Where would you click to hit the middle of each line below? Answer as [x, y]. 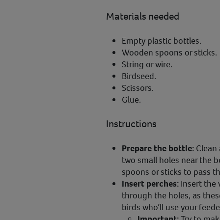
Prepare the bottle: [159, 148]
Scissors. [138, 88]
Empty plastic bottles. [162, 41]
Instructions [131, 124]
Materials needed [143, 16]
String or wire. [147, 64]
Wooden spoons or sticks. [169, 52]
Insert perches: [150, 183]
